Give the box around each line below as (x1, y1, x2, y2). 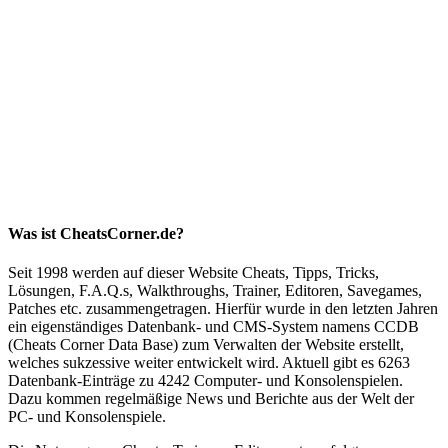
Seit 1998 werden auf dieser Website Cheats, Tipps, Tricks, (8, 264, 379, 282)
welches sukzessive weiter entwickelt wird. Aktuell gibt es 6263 (8, 354, 410, 372)
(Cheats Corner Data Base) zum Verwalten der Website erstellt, (8, 336, 404, 354)
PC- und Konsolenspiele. (8, 408, 166, 426)
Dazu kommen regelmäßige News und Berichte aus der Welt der (8, 390, 414, 408)
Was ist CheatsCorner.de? (8, 224, 184, 242)
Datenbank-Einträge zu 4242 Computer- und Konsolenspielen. (8, 372, 403, 390)
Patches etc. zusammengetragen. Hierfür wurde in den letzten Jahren (8, 300, 438, 318)
